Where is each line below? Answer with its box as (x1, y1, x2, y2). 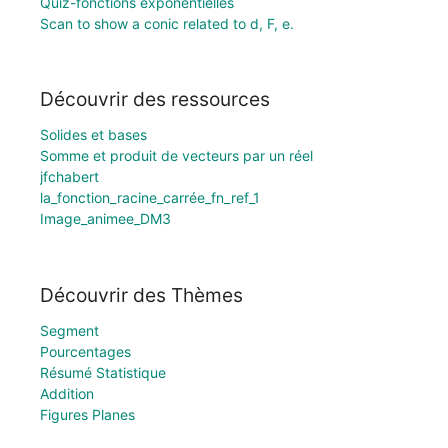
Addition (40, 385, 94, 402)
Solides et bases (40, 126, 147, 144)
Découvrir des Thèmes (40, 283, 243, 307)
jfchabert (40, 168, 99, 186)
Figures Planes (40, 406, 135, 423)
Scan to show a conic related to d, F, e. (40, 14, 294, 32)
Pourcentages (40, 343, 131, 360)
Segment (40, 322, 99, 339)
